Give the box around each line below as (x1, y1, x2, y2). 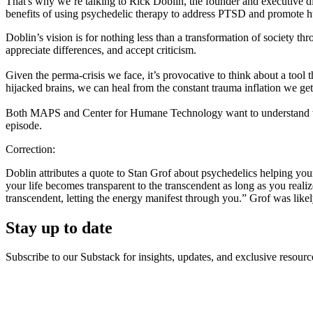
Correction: (6, 143, 58, 155)
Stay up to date (6, 218, 112, 237)
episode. (6, 119, 45, 131)
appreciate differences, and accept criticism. (6, 43, 196, 56)
